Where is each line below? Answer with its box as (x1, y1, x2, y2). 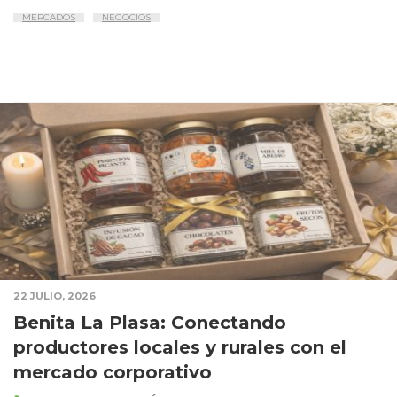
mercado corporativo (13, 362, 212, 384)
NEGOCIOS (102, 12, 151, 24)
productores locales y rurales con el (13, 337, 346, 359)
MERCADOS (22, 12, 75, 24)
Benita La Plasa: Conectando (13, 312, 286, 334)
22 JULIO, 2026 (13, 290, 96, 303)
